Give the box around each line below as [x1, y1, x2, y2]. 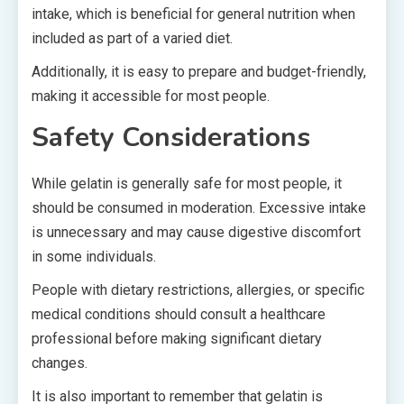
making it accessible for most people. [32, 87, 270, 105]
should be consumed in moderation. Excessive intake [32, 199, 366, 216]
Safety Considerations [32, 119, 310, 156]
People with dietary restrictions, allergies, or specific [32, 281, 364, 298]
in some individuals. [32, 248, 156, 265]
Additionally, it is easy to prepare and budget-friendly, [32, 63, 366, 80]
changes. [32, 354, 87, 372]
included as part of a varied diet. [32, 30, 233, 47]
